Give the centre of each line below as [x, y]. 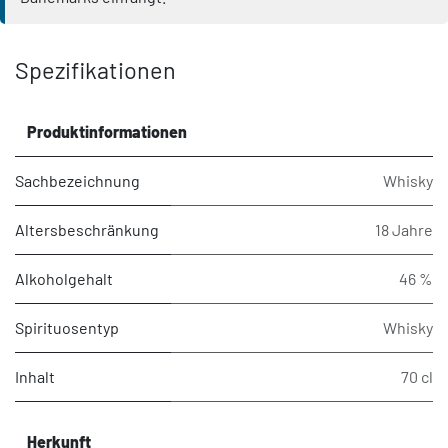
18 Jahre [404, 230]
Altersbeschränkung [87, 230]
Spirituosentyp [67, 328]
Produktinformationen [107, 132]
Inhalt [35, 377]
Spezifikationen [95, 70]
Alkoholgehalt [64, 279]
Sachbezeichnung [77, 181]
